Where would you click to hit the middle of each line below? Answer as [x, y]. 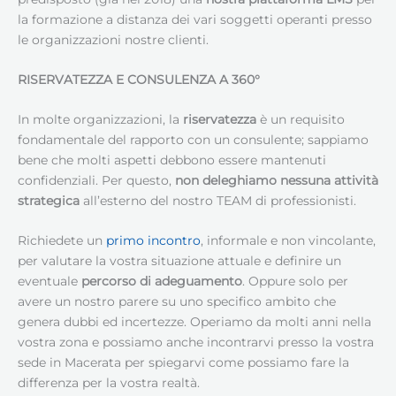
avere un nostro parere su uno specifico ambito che [177, 301]
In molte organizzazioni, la [100, 119]
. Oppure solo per [295, 281]
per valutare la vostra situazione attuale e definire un [179, 260]
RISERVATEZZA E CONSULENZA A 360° [139, 79]
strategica [49, 200]
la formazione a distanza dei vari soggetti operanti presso [195, 20]
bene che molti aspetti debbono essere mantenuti [172, 160]
